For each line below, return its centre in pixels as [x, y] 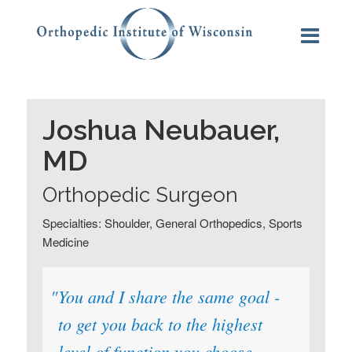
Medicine [65, 242]
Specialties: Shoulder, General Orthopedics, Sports [172, 223]
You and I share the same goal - [169, 297]
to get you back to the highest [160, 324]
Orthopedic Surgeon [140, 195]
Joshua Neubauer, [161, 130]
